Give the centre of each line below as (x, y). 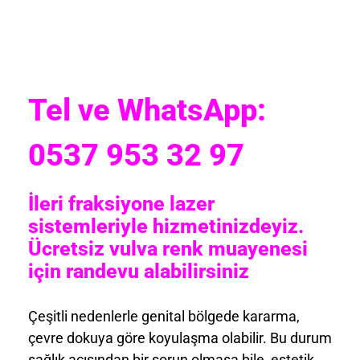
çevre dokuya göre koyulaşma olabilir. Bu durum (180, 337)
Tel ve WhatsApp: (147, 110)
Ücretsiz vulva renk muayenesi (168, 249)
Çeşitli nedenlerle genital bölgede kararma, (164, 316)
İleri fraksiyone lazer (121, 204)
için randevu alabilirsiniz (139, 272)
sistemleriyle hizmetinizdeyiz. (166, 227)
